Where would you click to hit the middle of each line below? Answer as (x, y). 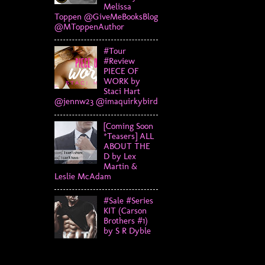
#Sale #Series (128, 201)
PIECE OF (121, 71)
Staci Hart (122, 91)
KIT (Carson (125, 211)
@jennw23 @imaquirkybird (106, 101)
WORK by (122, 81)
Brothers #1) (125, 221)
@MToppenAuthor (89, 26)
